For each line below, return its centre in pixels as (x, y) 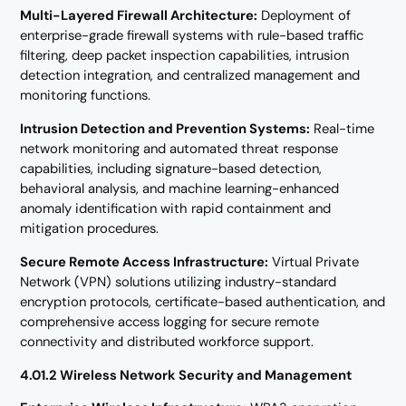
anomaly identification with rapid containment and (176, 208)
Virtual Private (314, 261)
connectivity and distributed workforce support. (167, 341)
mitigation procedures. (90, 228)
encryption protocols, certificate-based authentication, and (203, 301)
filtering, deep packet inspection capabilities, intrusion (185, 56)
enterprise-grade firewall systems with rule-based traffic (192, 36)
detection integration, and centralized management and (190, 76)
